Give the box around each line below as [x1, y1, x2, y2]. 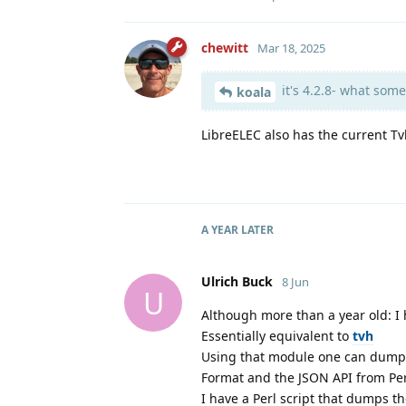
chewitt [201, 39, 248, 57]
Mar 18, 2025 [257, 40, 325, 57]
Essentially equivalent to [201, 327, 353, 345]
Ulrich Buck [201, 273, 273, 291]
